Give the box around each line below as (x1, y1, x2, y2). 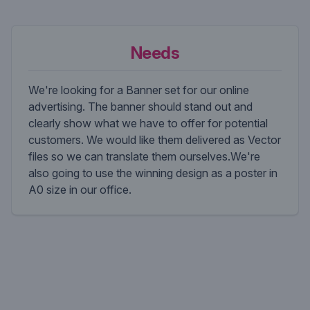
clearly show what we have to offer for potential (28, 116, 268, 130)
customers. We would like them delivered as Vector (28, 133, 281, 147)
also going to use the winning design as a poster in (28, 166, 277, 180)
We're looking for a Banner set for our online (28, 83, 249, 97)
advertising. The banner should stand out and (28, 100, 253, 113)
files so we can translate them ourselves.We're (28, 149, 260, 163)
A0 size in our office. (28, 183, 131, 197)
